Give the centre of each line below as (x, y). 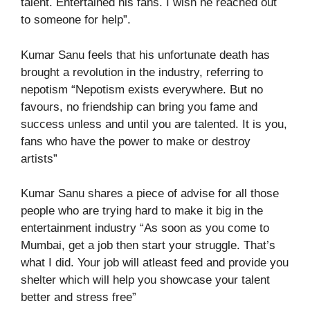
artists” (39, 158)
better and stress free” (79, 297)
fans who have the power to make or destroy (136, 141)
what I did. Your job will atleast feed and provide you (155, 263)
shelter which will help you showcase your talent (145, 280)
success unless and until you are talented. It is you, (154, 124)
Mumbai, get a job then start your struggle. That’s (148, 245)
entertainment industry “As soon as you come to (145, 228)
